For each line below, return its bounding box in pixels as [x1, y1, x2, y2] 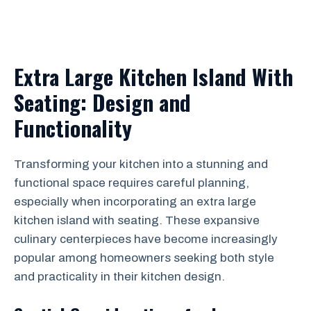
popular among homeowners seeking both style [14, 251, 274, 264]
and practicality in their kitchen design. [14, 270, 225, 283]
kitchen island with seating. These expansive [14, 214, 260, 227]
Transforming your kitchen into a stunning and [14, 158, 268, 171]
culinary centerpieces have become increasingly [14, 233, 278, 246]
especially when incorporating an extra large [14, 195, 256, 208]
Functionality [14, 112, 132, 144]
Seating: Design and [14, 86, 191, 118]
